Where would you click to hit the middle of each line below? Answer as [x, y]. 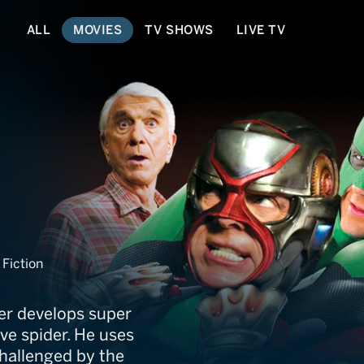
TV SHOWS [179, 30]
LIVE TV [261, 30]
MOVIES [98, 30]
